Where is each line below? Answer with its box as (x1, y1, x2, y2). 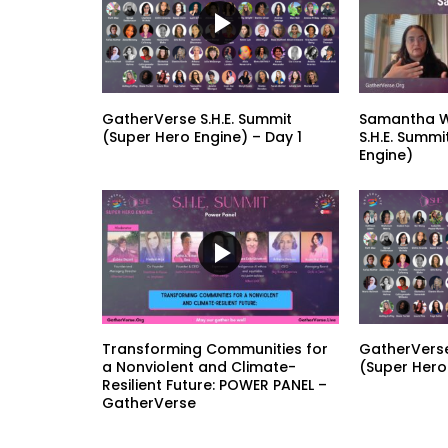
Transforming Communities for (102, 339, 328, 360)
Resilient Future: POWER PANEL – (102, 375, 327, 396)
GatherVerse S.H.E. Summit (102, 108, 292, 129)
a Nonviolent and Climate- (102, 357, 296, 378)
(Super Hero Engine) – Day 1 (102, 126, 302, 147)
